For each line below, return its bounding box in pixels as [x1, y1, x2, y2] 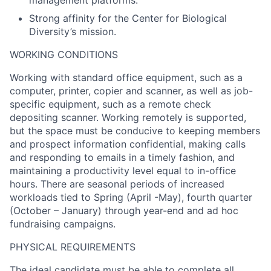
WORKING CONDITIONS [10, 48, 118, 60]
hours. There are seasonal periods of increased [10, 177, 224, 190]
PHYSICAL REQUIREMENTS [10, 240, 135, 253]
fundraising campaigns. [10, 217, 116, 230]
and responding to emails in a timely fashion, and [10, 151, 235, 163]
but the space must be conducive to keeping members [10, 124, 260, 137]
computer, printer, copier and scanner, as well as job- [10, 84, 253, 97]
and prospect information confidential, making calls [10, 137, 246, 150]
